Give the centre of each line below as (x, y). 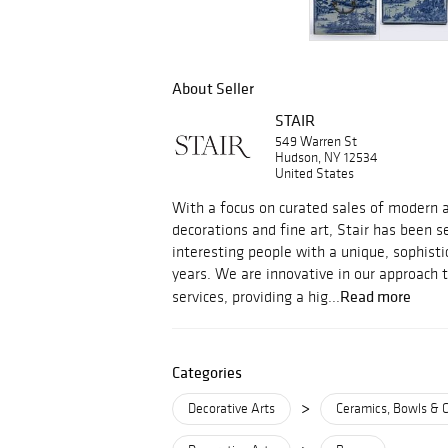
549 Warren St (316, 141)
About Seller (213, 88)
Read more (375, 296)
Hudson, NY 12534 (326, 157)
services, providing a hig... (256, 296)
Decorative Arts (231, 408)
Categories (207, 372)
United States (314, 173)
